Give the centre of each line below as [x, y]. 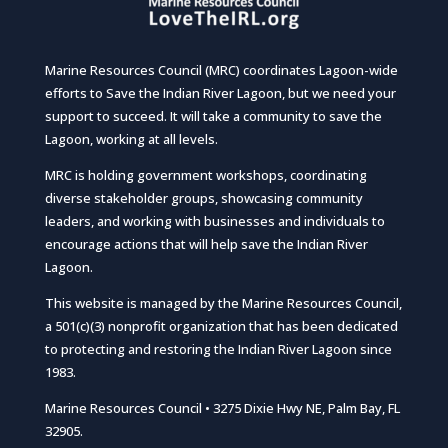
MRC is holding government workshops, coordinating [205, 174]
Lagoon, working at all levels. [131, 138]
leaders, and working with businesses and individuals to [214, 220]
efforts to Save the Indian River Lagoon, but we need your [220, 92]
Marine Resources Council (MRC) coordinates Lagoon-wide [221, 69]
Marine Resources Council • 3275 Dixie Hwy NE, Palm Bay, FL [222, 407]
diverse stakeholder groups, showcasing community [203, 197]
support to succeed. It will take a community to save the [213, 115]
